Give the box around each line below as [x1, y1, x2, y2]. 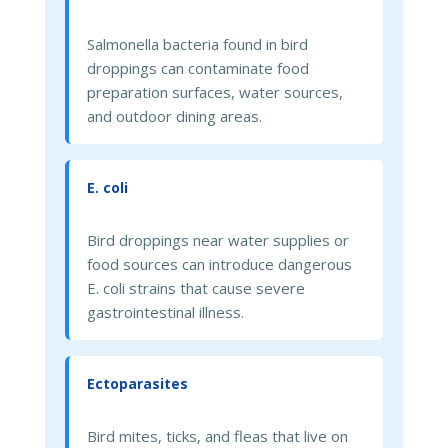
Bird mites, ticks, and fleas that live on [86, 425, 348, 446]
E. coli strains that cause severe [86, 277, 305, 298]
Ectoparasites [86, 373, 188, 393]
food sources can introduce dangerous [86, 253, 352, 274]
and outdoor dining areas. [86, 105, 262, 126]
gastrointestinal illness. [86, 301, 244, 322]
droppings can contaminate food [86, 57, 309, 78]
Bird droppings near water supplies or [86, 229, 349, 250]
